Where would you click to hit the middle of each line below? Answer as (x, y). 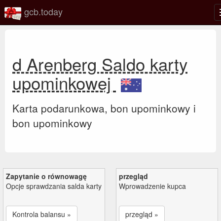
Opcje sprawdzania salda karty (54, 186)
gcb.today (42, 11)
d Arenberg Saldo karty (100, 64)
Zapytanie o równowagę (46, 176)
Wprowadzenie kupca (152, 186)
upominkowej (64, 82)
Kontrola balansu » (42, 214)
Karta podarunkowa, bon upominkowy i (104, 108)
